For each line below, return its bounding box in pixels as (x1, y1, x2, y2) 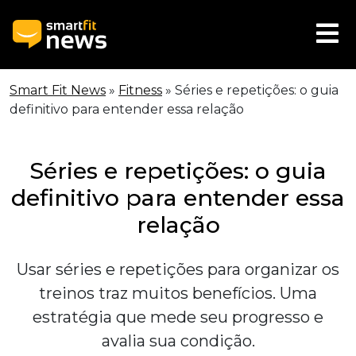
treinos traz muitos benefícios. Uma (39, 284, 317, 303)
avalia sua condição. (101, 331, 255, 350)
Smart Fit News (10, 83, 106, 98)
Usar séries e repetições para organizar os (17, 260, 339, 279)
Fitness (118, 83, 162, 98)
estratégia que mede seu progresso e (33, 308, 323, 327)
